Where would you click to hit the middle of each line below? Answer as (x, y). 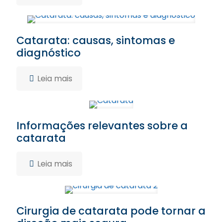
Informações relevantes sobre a (102, 126)
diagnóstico (49, 53)
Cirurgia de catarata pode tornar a (111, 211)
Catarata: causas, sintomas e (96, 40)
